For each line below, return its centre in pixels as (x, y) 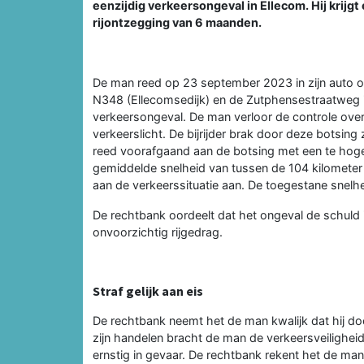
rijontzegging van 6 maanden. (177, 22)
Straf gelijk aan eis (148, 290)
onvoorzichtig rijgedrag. (158, 232)
